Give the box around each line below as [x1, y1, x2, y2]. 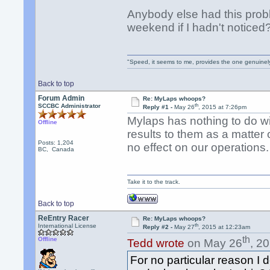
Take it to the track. [127, 178, 181, 185]
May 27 [174, 224, 195, 231]
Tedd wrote [127, 237, 185, 250]
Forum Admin [38, 94, 85, 102]
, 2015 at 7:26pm [198, 104, 246, 111]
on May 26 [184, 237, 243, 250]
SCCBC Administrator [38, 102, 101, 109]
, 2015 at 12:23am [198, 224, 250, 231]
